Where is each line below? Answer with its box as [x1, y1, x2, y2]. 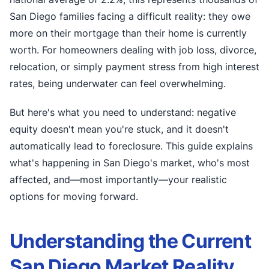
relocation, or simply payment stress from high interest [10, 61, 259, 73]
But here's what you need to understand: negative [10, 106, 236, 118]
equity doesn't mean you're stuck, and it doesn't [10, 123, 229, 135]
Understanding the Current [10, 229, 251, 253]
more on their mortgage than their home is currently [10, 27, 247, 39]
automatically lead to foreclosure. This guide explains [10, 140, 253, 152]
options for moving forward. [10, 190, 138, 202]
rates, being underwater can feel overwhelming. [10, 77, 226, 89]
